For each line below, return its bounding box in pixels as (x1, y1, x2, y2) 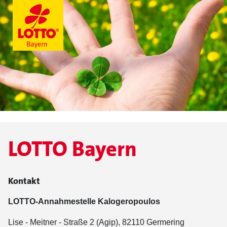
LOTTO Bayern (8, 135, 137, 163)
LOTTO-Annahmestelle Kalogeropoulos (8, 197, 160, 206)
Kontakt (8, 175, 40, 187)
